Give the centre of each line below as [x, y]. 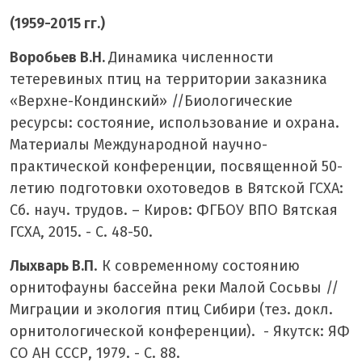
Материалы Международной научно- [139, 144]
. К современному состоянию [197, 265]
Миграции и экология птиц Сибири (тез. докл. [171, 309]
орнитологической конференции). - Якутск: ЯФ [180, 331]
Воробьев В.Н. [59, 57]
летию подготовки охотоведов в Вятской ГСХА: [177, 188]
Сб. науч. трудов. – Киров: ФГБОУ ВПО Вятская [174, 210]
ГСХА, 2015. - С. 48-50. [81, 232]
